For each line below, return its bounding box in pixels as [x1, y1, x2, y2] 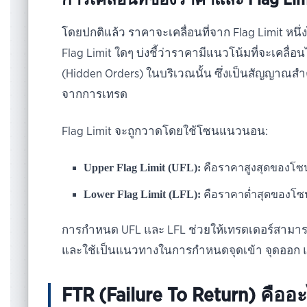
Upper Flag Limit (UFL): [84, 161, 201, 173]
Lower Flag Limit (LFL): [84, 188, 201, 200]
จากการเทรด [62, 88, 128, 100]
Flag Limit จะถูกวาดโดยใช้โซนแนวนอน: [62, 125, 269, 137]
